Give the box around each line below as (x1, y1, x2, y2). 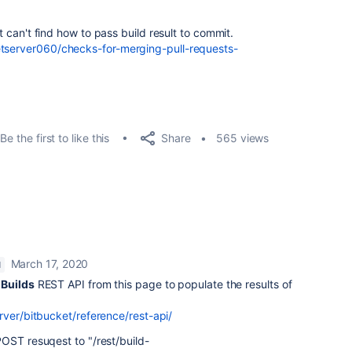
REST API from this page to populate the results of (34, 277, 292, 291)
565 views (216, 131, 269, 145)
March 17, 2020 (10, 257, 89, 270)
